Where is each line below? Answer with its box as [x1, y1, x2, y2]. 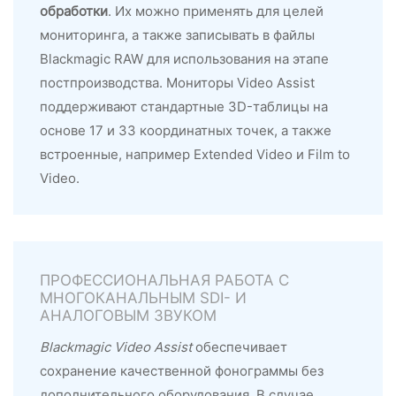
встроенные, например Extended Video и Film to [40, 145, 350, 163]
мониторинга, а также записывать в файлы [40, 26, 315, 43]
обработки [40, 2, 108, 19]
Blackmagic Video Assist [40, 338, 192, 355]
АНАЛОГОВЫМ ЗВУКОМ [40, 306, 217, 324]
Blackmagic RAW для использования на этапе [40, 49, 329, 67]
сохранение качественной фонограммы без [40, 362, 324, 379]
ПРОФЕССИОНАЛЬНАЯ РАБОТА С [40, 270, 289, 289]
